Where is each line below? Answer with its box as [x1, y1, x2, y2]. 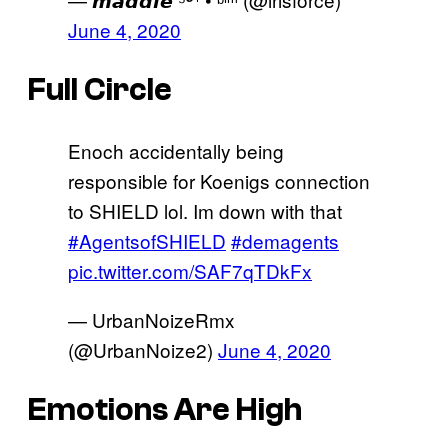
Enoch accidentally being [68, 136, 284, 164]
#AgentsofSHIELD [68, 226, 226, 254]
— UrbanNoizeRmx [68, 305, 235, 333]
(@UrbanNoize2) [68, 335, 218, 363]
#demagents [231, 226, 339, 254]
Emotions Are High [28, 392, 302, 429]
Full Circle [28, 72, 172, 109]
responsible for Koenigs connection [68, 166, 370, 194]
